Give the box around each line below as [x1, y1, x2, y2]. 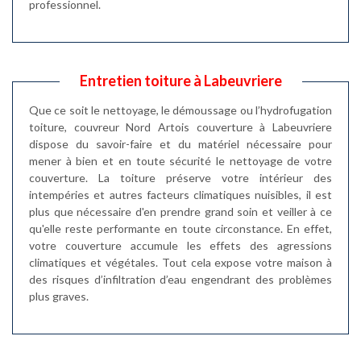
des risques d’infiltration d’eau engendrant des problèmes [29, 272, 332, 286]
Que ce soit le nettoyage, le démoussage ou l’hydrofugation [29, 102, 332, 117]
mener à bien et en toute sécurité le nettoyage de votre [29, 153, 332, 168]
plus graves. [29, 288, 89, 303]
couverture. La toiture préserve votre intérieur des [29, 170, 332, 185]
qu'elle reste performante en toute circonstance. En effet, [29, 221, 332, 235]
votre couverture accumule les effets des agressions [29, 238, 332, 252]
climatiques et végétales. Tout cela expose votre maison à [29, 255, 332, 269]
